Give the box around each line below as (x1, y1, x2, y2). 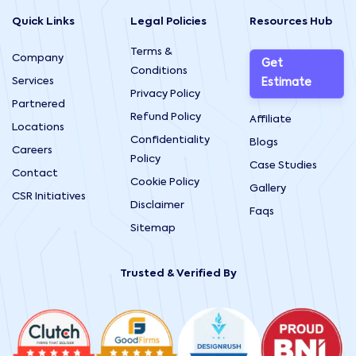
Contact (12, 168, 58, 179)
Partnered (12, 99, 65, 110)
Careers (12, 145, 52, 156)
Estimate (261, 77, 311, 88)
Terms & (130, 46, 173, 57)
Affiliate (249, 114, 292, 125)
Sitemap (130, 222, 176, 234)
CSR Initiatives (12, 191, 86, 202)
